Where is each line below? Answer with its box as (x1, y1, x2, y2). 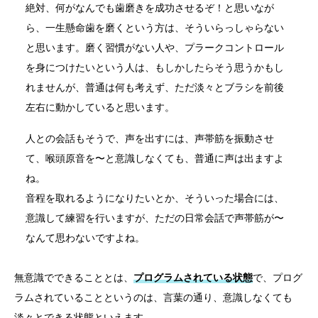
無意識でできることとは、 (14, 272, 133, 284)
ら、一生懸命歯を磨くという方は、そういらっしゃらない (26, 22, 284, 34)
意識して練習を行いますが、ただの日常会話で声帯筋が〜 (26, 212, 284, 224)
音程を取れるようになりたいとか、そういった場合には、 (26, 192, 284, 204)
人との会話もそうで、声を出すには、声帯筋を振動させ (26, 133, 274, 145)
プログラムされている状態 (133, 272, 253, 284)
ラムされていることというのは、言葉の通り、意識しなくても (14, 292, 292, 304)
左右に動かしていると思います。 (26, 102, 175, 114)
